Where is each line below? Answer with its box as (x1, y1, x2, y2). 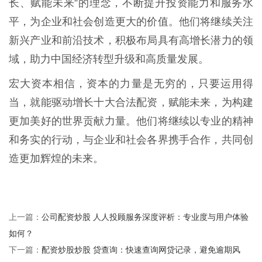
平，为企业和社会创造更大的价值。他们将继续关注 (9, 15, 253, 27)
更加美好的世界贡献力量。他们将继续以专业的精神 (9, 115, 253, 127)
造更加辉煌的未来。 (9, 152, 104, 164)
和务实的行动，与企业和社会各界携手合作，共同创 (9, 133, 253, 146)
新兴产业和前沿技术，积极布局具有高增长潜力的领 (9, 34, 253, 46)
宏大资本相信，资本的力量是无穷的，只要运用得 (9, 77, 253, 89)
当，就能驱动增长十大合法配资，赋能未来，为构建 (9, 96, 253, 108)
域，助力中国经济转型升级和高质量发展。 (9, 53, 209, 65)
